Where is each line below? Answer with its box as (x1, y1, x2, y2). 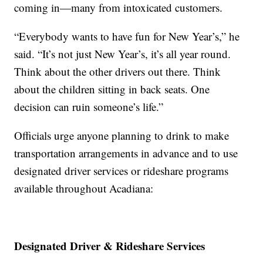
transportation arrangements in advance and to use (14, 146, 238, 161)
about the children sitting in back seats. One (14, 82, 210, 97)
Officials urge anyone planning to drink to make (14, 128, 230, 143)
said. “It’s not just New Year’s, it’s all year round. (14, 46, 231, 62)
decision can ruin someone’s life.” (14, 99, 164, 114)
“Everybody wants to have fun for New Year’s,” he (14, 29, 240, 44)
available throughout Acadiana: (14, 181, 154, 196)
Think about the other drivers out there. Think (14, 64, 221, 79)
